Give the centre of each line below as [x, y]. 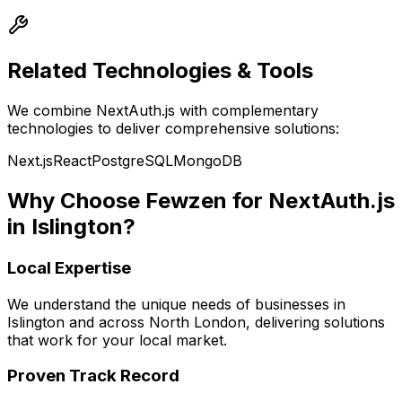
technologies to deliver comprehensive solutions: [173, 129]
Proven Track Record [93, 376]
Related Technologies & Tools [160, 71]
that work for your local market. [117, 340]
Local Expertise [69, 268]
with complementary [247, 111]
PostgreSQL [132, 161]
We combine [52, 111]
